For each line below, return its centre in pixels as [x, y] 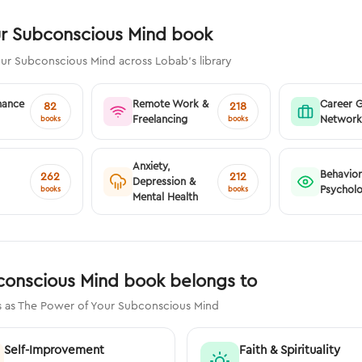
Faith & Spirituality [290, 350]
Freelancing [160, 119]
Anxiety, [151, 166]
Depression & [164, 181]
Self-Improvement [54, 350]
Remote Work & [170, 104]
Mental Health [165, 197]
